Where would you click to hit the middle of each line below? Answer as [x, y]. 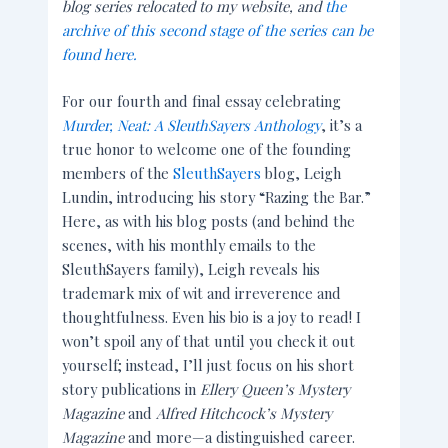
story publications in [131, 389]
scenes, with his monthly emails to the [189, 245]
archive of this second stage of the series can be [218, 29]
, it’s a [342, 125]
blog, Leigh [301, 173]
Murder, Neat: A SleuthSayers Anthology [192, 125]
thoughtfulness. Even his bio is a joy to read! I [212, 317]
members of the [118, 173]
